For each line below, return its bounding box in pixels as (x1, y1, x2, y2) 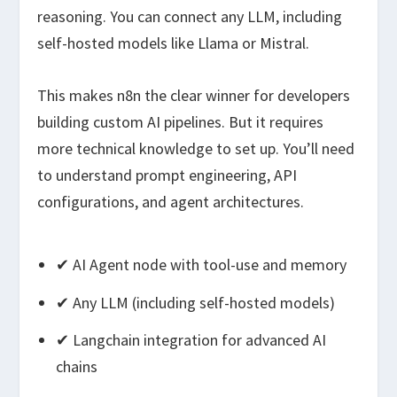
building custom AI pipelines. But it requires (37, 111, 324, 132)
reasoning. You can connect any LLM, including (37, 5, 343, 27)
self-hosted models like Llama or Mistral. (37, 32, 310, 53)
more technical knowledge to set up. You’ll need (37, 137, 355, 159)
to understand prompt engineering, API (37, 164, 298, 185)
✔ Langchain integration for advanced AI (55, 330, 326, 351)
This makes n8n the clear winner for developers (37, 84, 351, 105)
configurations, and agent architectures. (37, 191, 305, 212)
